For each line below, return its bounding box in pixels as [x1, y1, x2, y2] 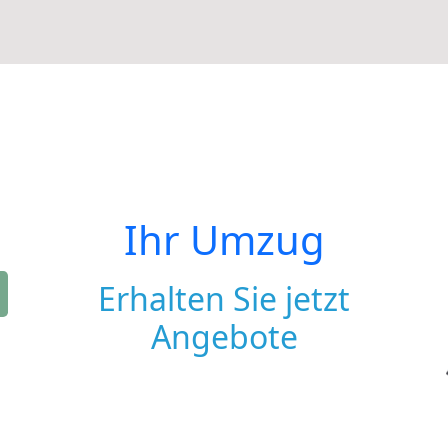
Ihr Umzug [123, 212, 325, 267]
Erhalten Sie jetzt [98, 277, 350, 320]
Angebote [150, 315, 298, 358]
